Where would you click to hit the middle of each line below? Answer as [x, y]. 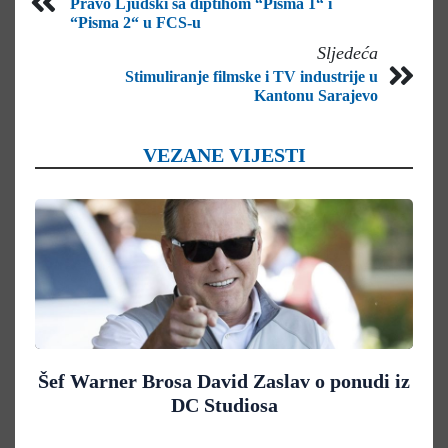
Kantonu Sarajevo [316, 95]
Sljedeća [347, 52]
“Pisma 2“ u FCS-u [135, 22]
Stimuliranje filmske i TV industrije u [251, 76]
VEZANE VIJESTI [224, 154]
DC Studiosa [224, 404]
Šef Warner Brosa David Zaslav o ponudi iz [224, 380]
